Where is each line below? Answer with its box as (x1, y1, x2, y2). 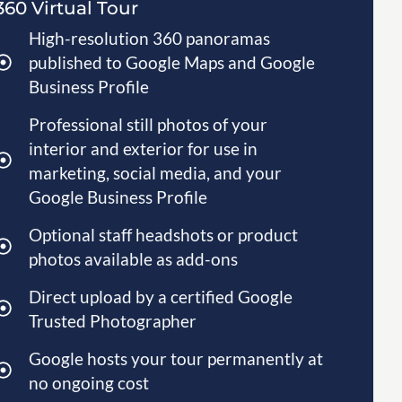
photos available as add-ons (29, 248, 239, 269)
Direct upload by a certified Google (29, 285, 293, 307)
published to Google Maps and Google (29, 51, 316, 73)
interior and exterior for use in (29, 137, 258, 159)
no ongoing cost (29, 371, 150, 393)
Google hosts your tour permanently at (29, 347, 324, 369)
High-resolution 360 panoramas (29, 27, 271, 48)
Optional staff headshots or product (29, 223, 299, 245)
